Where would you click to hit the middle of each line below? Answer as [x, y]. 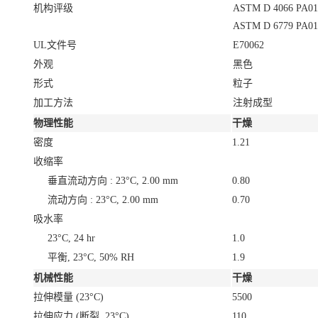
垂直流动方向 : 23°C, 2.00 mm [113, 180]
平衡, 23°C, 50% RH [91, 257]
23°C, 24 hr [71, 238]
